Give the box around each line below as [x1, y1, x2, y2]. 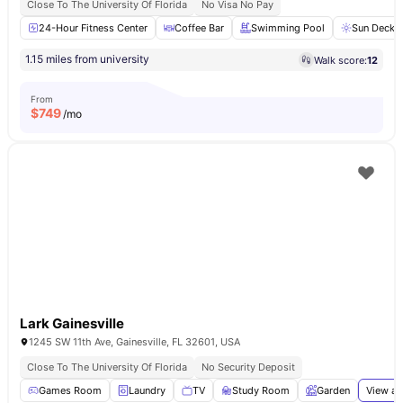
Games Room [39, 384, 102, 397]
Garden [317, 384, 350, 397]
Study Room [232, 384, 290, 397]
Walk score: [314, 53, 367, 67]
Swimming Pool [251, 22, 325, 34]
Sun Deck [352, 22, 395, 34]
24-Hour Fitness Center [39, 22, 148, 34]
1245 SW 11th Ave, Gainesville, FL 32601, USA [29, 336, 240, 348]
